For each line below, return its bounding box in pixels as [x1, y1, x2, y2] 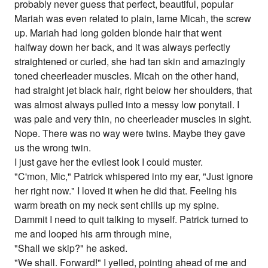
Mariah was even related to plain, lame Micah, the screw [14, 11, 252, 26]
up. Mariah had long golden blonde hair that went [14, 26, 222, 40]
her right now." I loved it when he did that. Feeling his [14, 184, 237, 198]
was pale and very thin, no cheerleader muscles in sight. [14, 112, 252, 126]
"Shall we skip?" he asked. [14, 241, 128, 255]
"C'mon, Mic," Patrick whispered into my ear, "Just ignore [14, 169, 254, 184]
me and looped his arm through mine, [14, 227, 172, 241]
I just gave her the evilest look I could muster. [14, 155, 203, 169]
